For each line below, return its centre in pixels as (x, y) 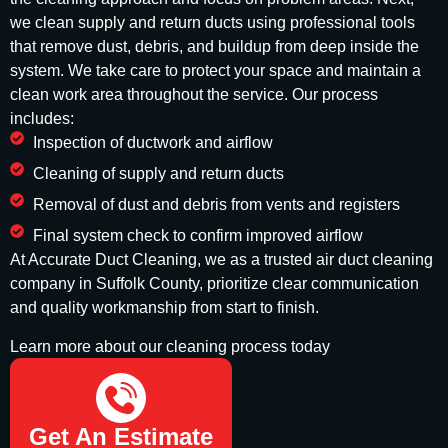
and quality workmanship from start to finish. (164, 308)
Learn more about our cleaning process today (170, 346)
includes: (42, 119)
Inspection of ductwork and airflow (152, 143)
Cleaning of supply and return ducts (158, 174)
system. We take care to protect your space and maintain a (215, 71)
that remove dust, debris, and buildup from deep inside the (214, 47)
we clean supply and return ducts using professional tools (212, 23)
